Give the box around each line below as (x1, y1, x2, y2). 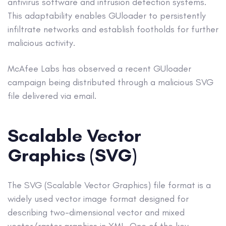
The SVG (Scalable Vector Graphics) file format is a (8, 179, 211, 191)
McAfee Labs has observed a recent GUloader (8, 63, 191, 74)
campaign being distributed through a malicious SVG (8, 76, 213, 88)
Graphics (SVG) (8, 144, 137, 166)
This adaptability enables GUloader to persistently (8, 10, 206, 22)
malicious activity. (8, 37, 75, 49)
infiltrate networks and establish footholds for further (8, 24, 218, 35)
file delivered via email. (8, 90, 96, 101)
